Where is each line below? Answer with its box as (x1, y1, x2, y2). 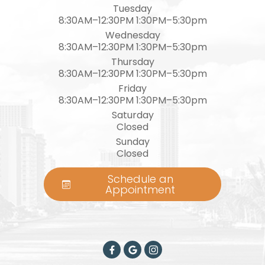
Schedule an (107, 171, 173, 186)
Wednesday (105, 28, 160, 42)
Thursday (111, 55, 154, 69)
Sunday (115, 135, 150, 148)
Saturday (111, 108, 154, 122)
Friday (118, 82, 147, 95)
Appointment (105, 182, 176, 197)
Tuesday (113, 2, 152, 15)
